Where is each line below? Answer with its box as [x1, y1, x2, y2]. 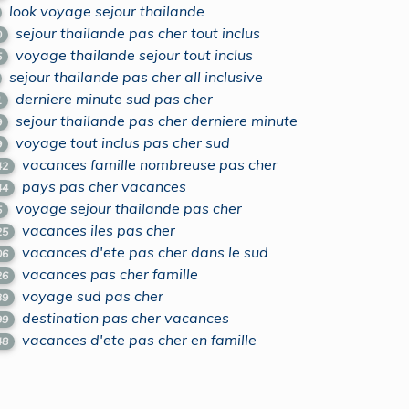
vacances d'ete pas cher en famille [22, 330, 257, 349]
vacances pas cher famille [22, 265, 199, 283]
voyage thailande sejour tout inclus [16, 46, 254, 64]
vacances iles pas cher [22, 221, 176, 239]
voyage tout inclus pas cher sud [16, 133, 231, 152]
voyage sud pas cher [22, 287, 164, 305]
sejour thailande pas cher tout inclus [16, 24, 261, 42]
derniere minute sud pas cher [16, 89, 214, 108]
